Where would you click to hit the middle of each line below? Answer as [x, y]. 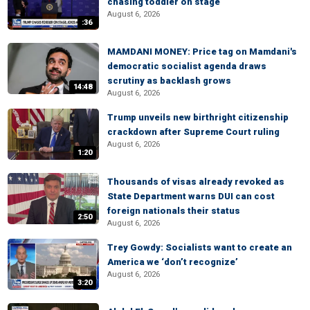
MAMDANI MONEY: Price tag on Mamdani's [202, 52]
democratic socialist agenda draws [187, 66]
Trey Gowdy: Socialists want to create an [200, 247]
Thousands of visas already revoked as [196, 182]
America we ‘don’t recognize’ [173, 262]
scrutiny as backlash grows [169, 81]
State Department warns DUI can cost [191, 196]
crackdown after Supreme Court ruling [193, 132]
